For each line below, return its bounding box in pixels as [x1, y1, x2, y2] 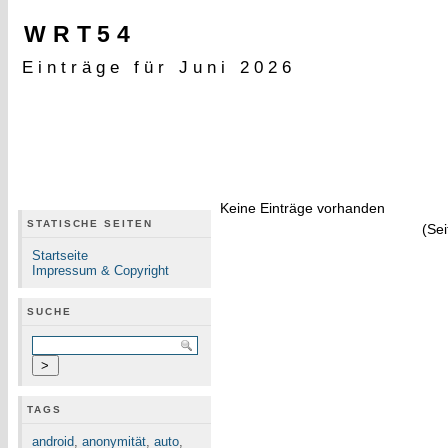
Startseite [32, 248, 88, 263]
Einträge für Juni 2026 [22, 57, 296, 77]
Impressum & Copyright [32, 263, 169, 278]
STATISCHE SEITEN [27, 218, 153, 229]
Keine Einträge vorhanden [220, 200, 386, 216]
